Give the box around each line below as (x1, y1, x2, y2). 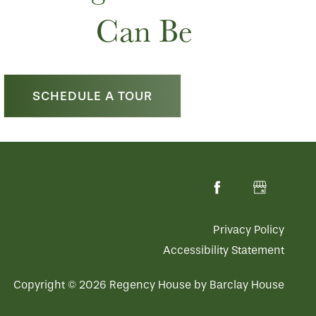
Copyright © (13, 277, 79, 291)
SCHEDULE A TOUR (32, 88, 152, 104)
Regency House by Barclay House (109, 277, 284, 291)
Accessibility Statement (163, 243, 284, 257)
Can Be (95, 10, 193, 51)
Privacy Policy (213, 222, 284, 236)
